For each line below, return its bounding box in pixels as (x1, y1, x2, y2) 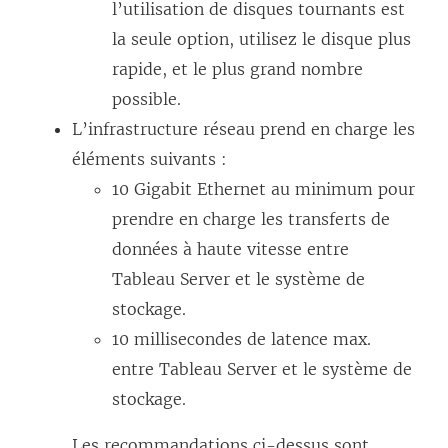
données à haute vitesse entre (112, 239, 349, 260)
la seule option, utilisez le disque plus (112, 29, 411, 50)
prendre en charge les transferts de (112, 209, 390, 230)
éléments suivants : (72, 149, 227, 170)
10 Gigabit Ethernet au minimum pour (112, 179, 415, 200)
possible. (112, 89, 181, 110)
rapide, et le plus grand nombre (112, 59, 363, 80)
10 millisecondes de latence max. (112, 329, 371, 350)
